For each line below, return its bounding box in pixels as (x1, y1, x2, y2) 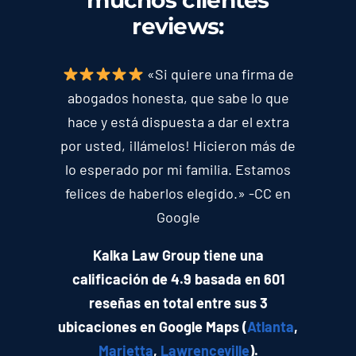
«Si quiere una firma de (143, 65, 294, 83)
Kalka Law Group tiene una (92, 246, 264, 265)
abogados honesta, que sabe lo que (67, 89, 289, 107)
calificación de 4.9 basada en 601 (72, 270, 284, 288)
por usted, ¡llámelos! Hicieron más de (60, 137, 296, 155)
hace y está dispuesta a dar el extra (67, 113, 289, 131)
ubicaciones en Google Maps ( (58, 318, 247, 336)
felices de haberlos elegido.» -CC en (65, 184, 291, 203)
